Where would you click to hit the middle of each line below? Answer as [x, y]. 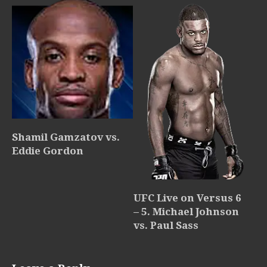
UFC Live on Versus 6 [187, 198]
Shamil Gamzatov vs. [66, 137]
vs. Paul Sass [166, 226]
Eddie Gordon [48, 151]
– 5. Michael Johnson [186, 212]
